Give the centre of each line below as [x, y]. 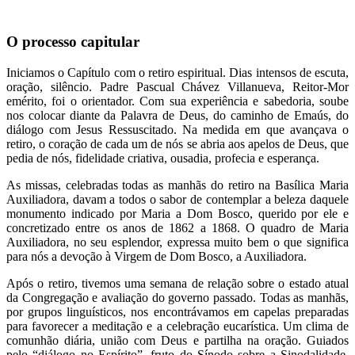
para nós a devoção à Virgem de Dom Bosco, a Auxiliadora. [157, 256]
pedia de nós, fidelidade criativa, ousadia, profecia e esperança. [163, 158]
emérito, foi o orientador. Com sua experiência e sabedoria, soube [177, 101]
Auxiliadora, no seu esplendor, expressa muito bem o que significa [177, 242]
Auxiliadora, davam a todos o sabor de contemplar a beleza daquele [177, 199]
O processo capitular [73, 42]
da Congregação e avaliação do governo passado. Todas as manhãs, [177, 297]
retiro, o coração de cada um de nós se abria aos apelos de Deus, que [177, 143]
